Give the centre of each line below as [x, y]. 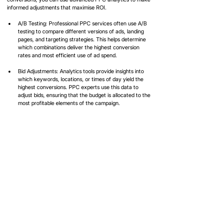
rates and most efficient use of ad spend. [67, 55]
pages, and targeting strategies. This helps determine [83, 39]
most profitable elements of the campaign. [69, 103]
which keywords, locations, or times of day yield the [81, 79]
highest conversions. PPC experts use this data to [79, 87]
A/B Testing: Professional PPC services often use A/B [83, 23]
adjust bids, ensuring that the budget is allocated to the [85, 95]
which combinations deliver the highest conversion [79, 47]
